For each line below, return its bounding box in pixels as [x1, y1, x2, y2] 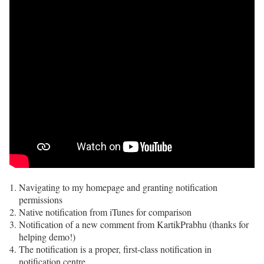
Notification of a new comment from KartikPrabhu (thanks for [19, 217, 249, 230]
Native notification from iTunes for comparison [19, 205, 192, 218]
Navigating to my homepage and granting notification [19, 180, 217, 193]
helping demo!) [19, 230, 75, 243]
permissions [19, 193, 62, 206]
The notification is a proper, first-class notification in [19, 242, 212, 255]
